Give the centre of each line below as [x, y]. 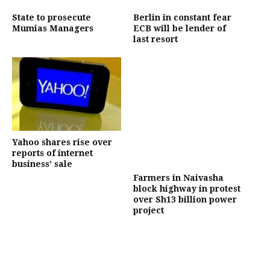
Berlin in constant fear [183, 18]
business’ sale [42, 164]
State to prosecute [52, 18]
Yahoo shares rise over [62, 142]
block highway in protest [187, 189]
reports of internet [52, 153]
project [149, 211]
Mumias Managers [53, 29]
